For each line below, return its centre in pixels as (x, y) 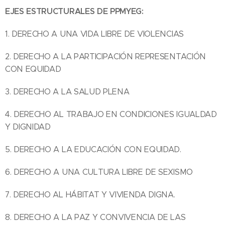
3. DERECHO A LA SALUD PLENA (67, 92)
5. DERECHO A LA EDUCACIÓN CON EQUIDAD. (93, 150)
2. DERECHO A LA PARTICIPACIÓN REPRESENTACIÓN (105, 57)
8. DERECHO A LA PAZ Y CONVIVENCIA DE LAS (95, 217)
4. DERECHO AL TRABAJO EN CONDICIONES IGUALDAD (111, 115)
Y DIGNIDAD (28, 127)
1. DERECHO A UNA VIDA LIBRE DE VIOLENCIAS (94, 34)
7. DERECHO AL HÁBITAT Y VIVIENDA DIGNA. (90, 195)
